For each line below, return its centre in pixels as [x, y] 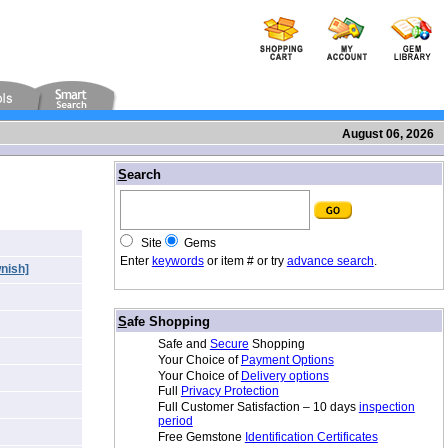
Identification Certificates [311, 437]
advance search [330, 260]
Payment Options [287, 359]
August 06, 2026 [387, 133]
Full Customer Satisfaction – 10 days [258, 407]
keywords [177, 260]
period [175, 421]
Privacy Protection [229, 391]
